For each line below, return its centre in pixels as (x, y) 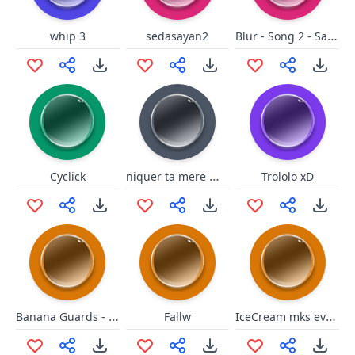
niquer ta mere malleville (214, 176)
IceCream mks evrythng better (331, 316)
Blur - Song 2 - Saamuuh (333, 36)
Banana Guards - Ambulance (114, 316)
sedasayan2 (177, 36)
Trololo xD (287, 176)
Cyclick (67, 176)
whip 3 (67, 36)
